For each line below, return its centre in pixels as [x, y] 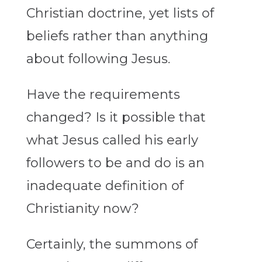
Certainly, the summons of [112, 244]
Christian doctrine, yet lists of [120, 13]
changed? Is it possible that [116, 118]
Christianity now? [82, 209]
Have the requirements [103, 95]
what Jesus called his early [112, 140]
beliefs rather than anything [117, 36]
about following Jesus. [98, 59]
